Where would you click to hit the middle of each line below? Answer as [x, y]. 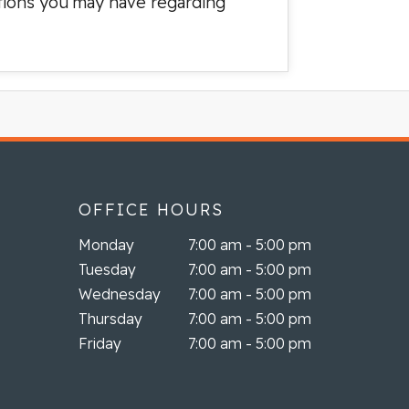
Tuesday [107, 269]
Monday [106, 245]
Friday [100, 343]
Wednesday [120, 294]
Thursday [110, 319]
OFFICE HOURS [151, 210]
